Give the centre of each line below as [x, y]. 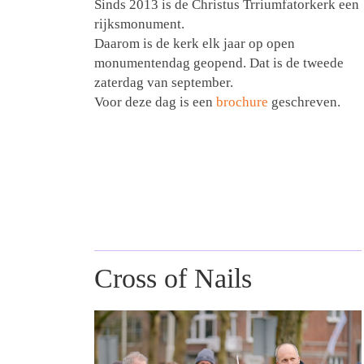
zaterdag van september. [164, 83]
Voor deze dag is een [155, 102]
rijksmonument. [139, 24]
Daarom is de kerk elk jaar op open [195, 44]
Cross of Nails [173, 279]
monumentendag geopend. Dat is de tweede [219, 63]
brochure [244, 102]
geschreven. [306, 102]
